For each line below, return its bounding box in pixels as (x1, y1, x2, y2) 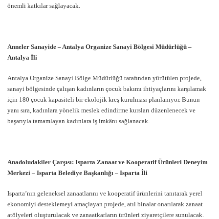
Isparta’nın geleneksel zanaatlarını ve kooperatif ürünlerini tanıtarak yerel (7, 189, 202, 197)
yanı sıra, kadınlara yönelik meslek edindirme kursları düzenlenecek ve (7, 106, 196, 114)
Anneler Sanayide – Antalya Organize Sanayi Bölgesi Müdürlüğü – (7, 43, 192, 50)
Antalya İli (7, 53, 37, 61)
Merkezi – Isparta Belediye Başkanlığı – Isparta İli (7, 169, 148, 176)
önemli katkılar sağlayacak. (7, 1, 80, 9)
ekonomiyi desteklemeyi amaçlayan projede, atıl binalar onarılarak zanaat (7, 200, 203, 208)
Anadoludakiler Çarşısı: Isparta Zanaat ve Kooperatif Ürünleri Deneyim (7, 158, 208, 166)
